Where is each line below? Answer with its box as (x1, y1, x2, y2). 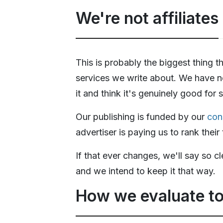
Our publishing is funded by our (76, 111, 207, 122)
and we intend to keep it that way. (76, 165, 216, 176)
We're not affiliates (76, 8, 219, 28)
